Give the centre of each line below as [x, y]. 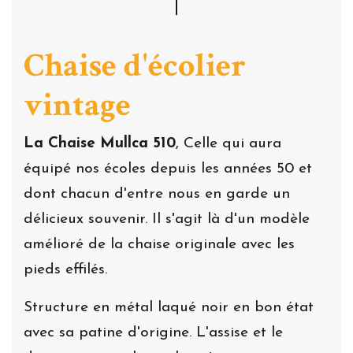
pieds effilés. [65, 269]
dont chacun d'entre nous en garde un [157, 194]
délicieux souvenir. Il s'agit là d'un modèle [167, 219]
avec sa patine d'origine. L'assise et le [153, 333]
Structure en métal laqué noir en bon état [169, 307]
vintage [77, 105]
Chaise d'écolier [135, 65]
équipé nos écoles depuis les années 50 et [168, 169]
